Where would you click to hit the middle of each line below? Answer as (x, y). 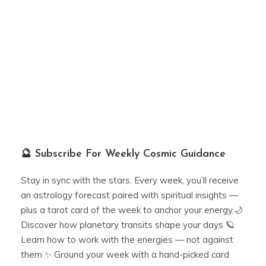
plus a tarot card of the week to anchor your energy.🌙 (132, 210)
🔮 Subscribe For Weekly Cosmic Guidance (123, 154)
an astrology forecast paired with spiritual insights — (129, 195)
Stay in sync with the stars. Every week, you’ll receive (130, 180)
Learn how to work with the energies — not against (127, 240)
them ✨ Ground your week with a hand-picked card (125, 255)
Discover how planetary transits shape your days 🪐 (128, 225)
